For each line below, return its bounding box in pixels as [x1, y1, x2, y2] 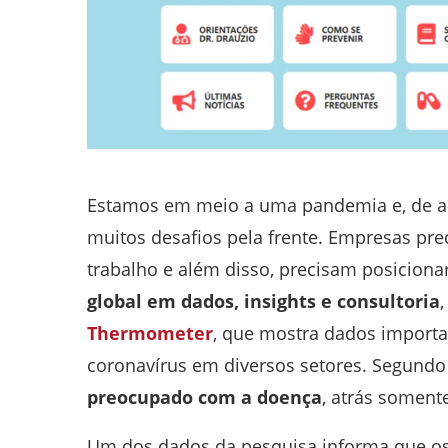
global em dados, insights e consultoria [87, 288, 440, 313]
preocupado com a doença [87, 384, 322, 409]
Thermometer [87, 320, 213, 345]
